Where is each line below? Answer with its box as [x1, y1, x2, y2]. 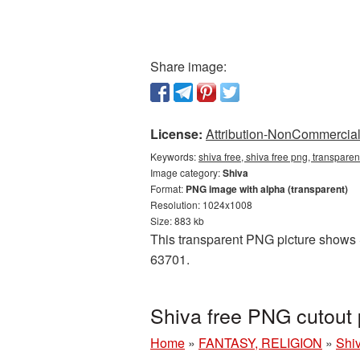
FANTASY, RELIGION [198, 333, 322, 352]
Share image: [150, 57, 227, 76]
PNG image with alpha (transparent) [186, 182, 348, 196]
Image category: [150, 166, 223, 179]
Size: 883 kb [150, 214, 204, 227]
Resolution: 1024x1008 [150, 198, 252, 211]
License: [150, 125, 202, 143]
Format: [150, 182, 186, 195]
